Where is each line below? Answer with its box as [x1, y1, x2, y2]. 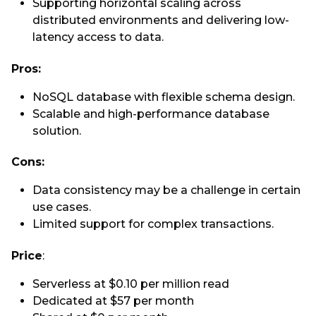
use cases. [32, 200, 91, 214]
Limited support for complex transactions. [32, 217, 274, 231]
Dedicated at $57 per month [32, 293, 197, 308]
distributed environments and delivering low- [32, 13, 289, 28]
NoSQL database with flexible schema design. [32, 90, 295, 104]
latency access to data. [32, 30, 164, 44]
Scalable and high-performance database [32, 107, 269, 121]
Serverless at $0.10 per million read [32, 276, 229, 291]
